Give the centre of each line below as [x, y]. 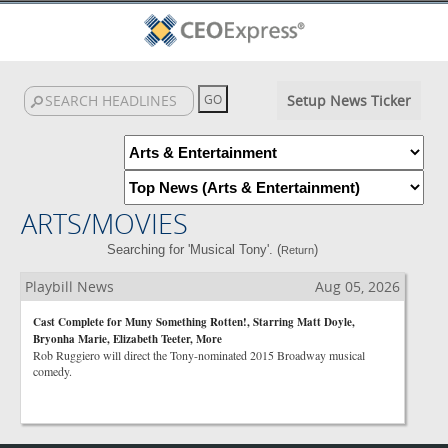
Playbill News [69, 286]
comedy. [52, 371]
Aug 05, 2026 [357, 286]
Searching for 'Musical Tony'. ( [194, 249]
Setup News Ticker [348, 100]
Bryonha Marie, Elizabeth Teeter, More [127, 339]
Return [298, 250]
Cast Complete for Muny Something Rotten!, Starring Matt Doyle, [194, 322]
